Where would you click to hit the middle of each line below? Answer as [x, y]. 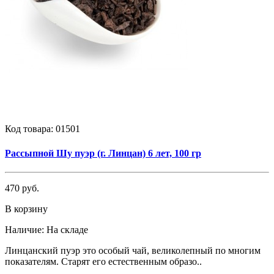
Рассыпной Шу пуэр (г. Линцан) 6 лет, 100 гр [103, 153]
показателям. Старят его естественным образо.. [103, 261]
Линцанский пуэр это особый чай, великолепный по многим [133, 250]
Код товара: [30, 129]
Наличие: [24, 229]
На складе [67, 229]
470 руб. [22, 188]
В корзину [26, 209]
